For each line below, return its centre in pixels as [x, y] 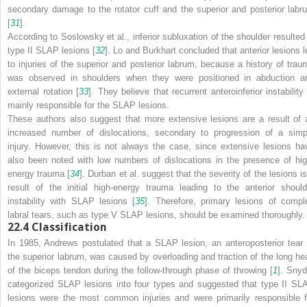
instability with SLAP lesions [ [72, 201]
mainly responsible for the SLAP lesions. [88, 105]
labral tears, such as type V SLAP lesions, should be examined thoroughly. [156, 214]
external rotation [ [44, 91]
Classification [69, 227]
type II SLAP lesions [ [51, 50]
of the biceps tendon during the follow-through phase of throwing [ [140, 270]
